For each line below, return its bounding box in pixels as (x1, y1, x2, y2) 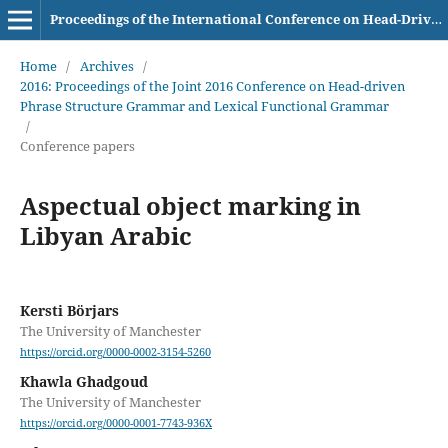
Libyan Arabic (19, 218, 192, 252)
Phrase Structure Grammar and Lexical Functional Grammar (19, 96, 389, 115)
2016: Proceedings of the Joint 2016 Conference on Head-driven (19, 76, 405, 95)
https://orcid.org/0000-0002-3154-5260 (19, 345, 211, 360)
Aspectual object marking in (19, 188, 361, 222)
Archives (79, 56, 134, 75)
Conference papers (19, 136, 135, 155)
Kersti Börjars (19, 300, 119, 320)
